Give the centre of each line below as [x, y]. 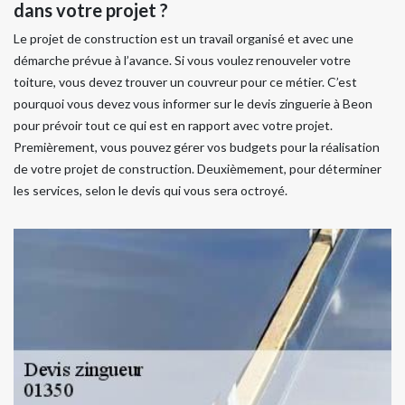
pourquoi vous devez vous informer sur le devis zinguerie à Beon [193, 104]
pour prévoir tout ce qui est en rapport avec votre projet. [173, 125]
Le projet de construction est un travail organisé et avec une [184, 38]
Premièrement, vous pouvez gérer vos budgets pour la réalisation [197, 147]
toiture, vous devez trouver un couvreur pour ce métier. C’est [185, 82]
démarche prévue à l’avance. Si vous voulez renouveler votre [182, 60]
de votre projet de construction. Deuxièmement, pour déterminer [198, 169]
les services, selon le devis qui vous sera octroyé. [151, 190]
